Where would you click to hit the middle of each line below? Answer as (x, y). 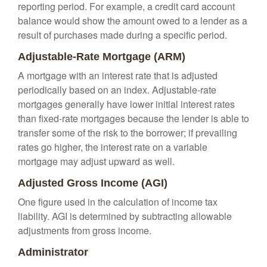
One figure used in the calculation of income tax (118, 202)
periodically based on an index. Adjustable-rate (117, 90)
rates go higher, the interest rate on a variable (113, 147)
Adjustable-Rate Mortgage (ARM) (102, 57)
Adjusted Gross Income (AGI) (93, 183)
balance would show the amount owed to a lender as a (133, 21)
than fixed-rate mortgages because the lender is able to (133, 118)
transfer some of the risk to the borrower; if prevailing (128, 133)
